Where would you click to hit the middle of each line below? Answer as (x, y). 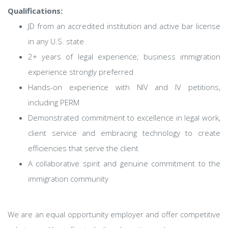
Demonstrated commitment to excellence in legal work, (124, 118)
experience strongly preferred (81, 72)
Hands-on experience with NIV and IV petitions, (124, 87)
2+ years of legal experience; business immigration (124, 56)
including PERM (54, 102)
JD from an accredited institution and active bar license (124, 26)
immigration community (68, 179)
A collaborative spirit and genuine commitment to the (124, 163)
